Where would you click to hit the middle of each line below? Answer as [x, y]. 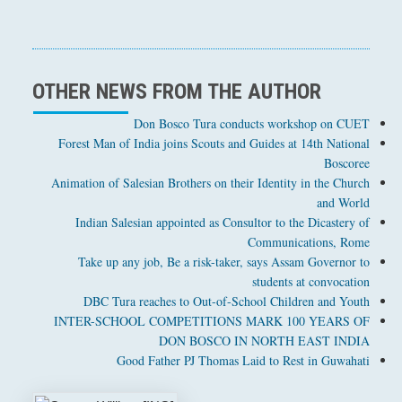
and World [344, 203]
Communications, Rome [309, 242]
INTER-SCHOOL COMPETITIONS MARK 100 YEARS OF [212, 321]
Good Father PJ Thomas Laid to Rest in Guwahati [244, 361]
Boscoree [347, 163]
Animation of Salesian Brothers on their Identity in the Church [211, 183]
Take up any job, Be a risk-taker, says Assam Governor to [224, 262]
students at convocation [311, 282]
